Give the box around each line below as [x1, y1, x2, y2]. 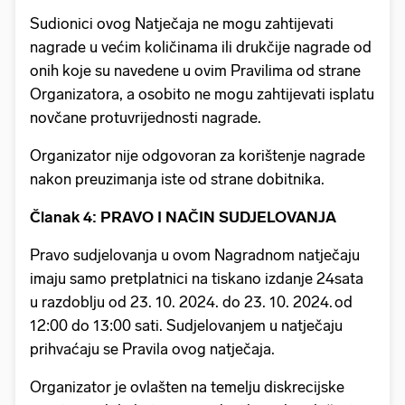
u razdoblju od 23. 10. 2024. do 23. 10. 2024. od [30, 292, 353, 311]
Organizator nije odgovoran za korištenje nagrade [30, 146, 365, 165]
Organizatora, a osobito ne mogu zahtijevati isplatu [30, 84, 374, 103]
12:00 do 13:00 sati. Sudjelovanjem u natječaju [30, 316, 343, 334]
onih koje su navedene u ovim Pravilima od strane [30, 61, 361, 80]
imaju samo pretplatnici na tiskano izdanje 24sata [30, 268, 363, 287]
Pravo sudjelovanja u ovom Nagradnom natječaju [30, 245, 360, 264]
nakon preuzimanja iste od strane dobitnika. [30, 169, 330, 188]
